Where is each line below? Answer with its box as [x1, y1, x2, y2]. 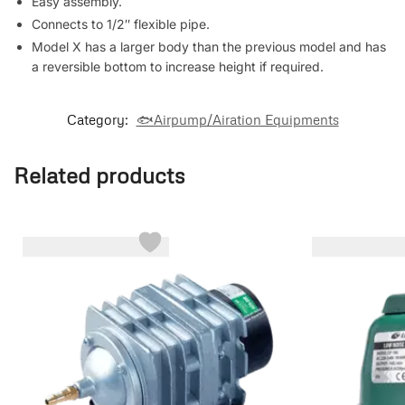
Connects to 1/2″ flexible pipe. [32, 15, 210, 32]
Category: [66, 110, 132, 127]
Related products [14, 161, 184, 188]
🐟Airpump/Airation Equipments [136, 110, 339, 127]
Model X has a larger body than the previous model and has [32, 38, 386, 54]
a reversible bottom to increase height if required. [32, 58, 324, 74]
